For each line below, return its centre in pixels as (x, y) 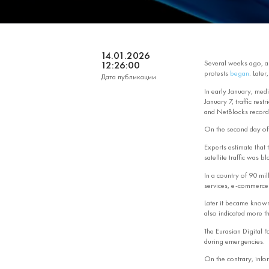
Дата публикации (128, 77)
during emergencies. (234, 241)
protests (217, 74)
